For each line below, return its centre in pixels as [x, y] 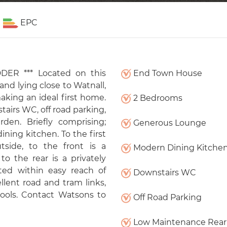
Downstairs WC [163, 173]
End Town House [166, 73]
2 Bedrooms [157, 98]
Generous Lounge [168, 123]
